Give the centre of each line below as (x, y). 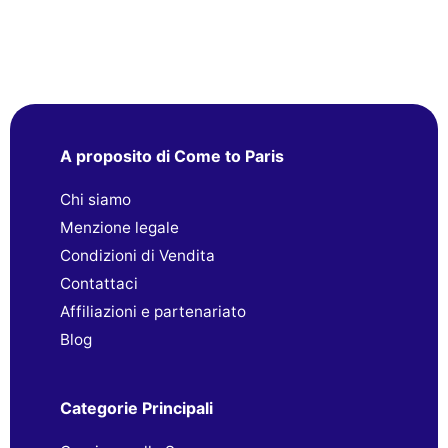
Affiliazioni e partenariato (153, 311)
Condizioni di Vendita (137, 255)
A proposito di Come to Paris (172, 155)
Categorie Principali (136, 407)
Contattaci (99, 283)
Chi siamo (95, 199)
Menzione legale (119, 227)
